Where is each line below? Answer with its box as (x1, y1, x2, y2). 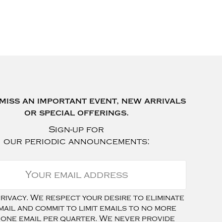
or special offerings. (24, 107, 129, 118)
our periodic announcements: (3, 136, 150, 147)
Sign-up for (49, 124, 104, 135)
